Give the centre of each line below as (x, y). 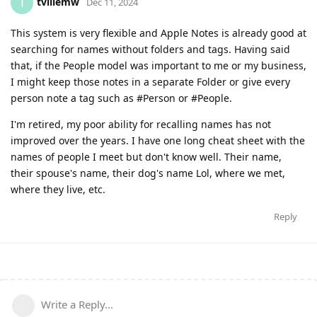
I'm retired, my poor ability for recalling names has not (141, 124)
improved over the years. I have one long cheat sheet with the (158, 140)
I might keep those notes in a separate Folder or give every (150, 81)
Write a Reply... (77, 304)
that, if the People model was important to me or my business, (158, 65)
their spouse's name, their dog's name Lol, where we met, (148, 173)
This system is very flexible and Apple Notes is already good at (158, 33)
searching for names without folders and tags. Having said (150, 49)
